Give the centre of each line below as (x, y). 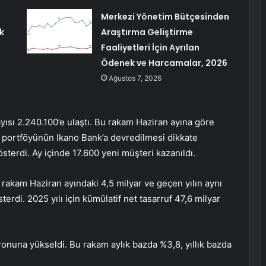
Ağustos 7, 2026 (135, 78)
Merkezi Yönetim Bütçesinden (165, 17)
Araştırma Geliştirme (147, 32)
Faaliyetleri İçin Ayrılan (150, 48)
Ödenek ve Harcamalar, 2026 (164, 63)
